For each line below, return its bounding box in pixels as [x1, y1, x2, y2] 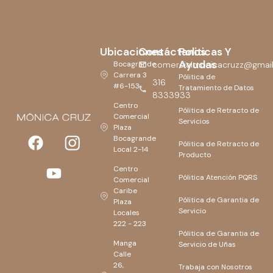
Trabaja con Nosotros [179, 261, 253, 272]
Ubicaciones [99, 44, 163, 59]
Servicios [179, 116, 210, 126]
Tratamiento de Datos [179, 82, 255, 93]
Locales [113, 207, 140, 218]
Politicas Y [179, 44, 232, 59]
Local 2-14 [113, 144, 149, 154]
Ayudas [179, 57, 218, 72]
